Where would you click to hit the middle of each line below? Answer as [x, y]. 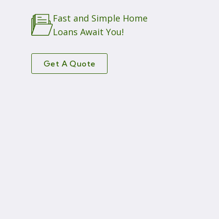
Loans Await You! [88, 32]
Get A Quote [70, 64]
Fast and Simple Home [100, 18]
